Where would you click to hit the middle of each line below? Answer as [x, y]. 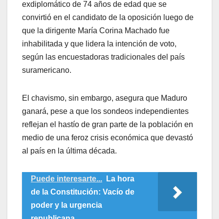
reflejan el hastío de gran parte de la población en [108, 124]
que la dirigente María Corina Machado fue [96, 30]
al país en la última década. [69, 151]
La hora [120, 178]
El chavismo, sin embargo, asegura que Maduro [105, 98]
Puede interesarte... [66, 178]
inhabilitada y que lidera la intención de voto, [99, 44]
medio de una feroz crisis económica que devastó [108, 137]
